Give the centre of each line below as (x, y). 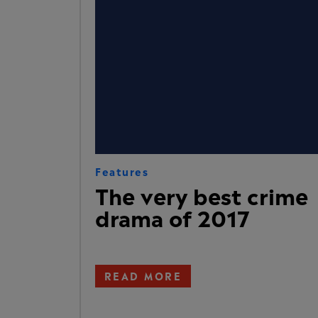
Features (122, 170)
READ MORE (143, 275)
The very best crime (202, 194)
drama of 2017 (172, 216)
